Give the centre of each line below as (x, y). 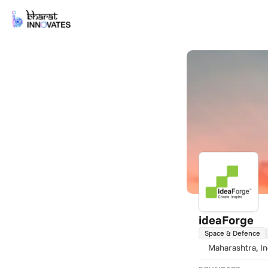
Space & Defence (232, 233)
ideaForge (226, 220)
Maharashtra (232, 248)
